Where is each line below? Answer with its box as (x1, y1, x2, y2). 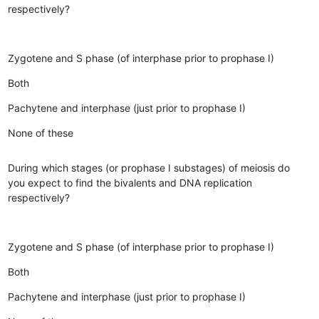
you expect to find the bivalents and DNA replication (8, 176, 253, 189)
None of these (8, 126, 74, 139)
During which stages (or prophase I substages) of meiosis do (8, 161, 291, 174)
